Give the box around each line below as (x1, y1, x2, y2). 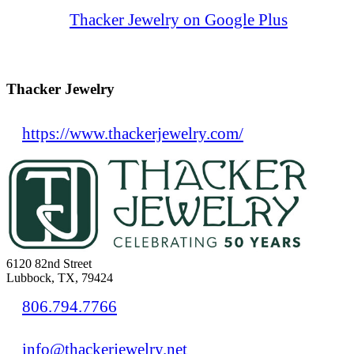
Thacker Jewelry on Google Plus (70, 9, 288, 28)
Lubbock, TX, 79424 (6, 271, 113, 285)
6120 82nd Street (6, 257, 92, 271)
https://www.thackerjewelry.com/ (22, 124, 243, 143)
